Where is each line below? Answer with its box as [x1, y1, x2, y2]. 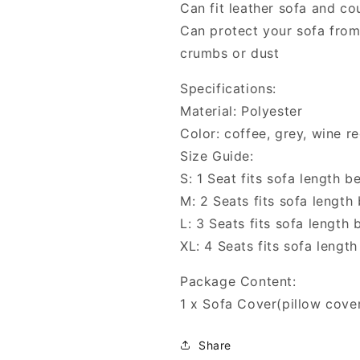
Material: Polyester [180, 102, 303, 119]
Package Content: [180, 272, 297, 289]
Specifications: [180, 80, 276, 96]
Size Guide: [180, 147, 254, 164]
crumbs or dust [180, 44, 280, 61]
